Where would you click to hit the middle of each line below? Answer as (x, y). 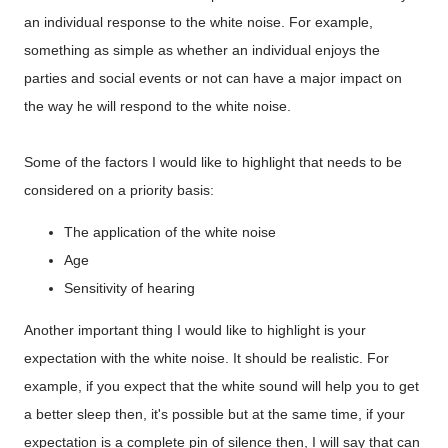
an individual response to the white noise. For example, (198, 22)
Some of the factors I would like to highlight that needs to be (213, 162)
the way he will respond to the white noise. (157, 106)
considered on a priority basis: (119, 190)
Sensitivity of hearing (129, 288)
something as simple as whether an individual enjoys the (202, 50)
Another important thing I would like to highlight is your (195, 330)
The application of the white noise (170, 232)
